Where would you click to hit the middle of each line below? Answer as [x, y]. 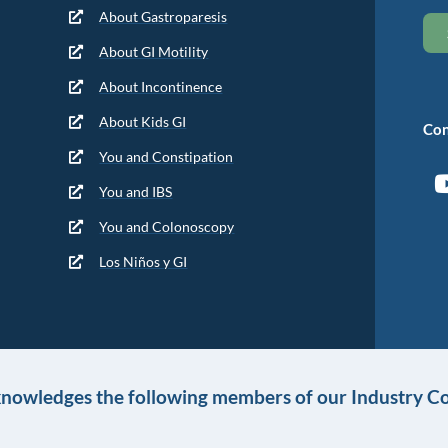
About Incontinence [161, 86]
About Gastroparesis [163, 16]
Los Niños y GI [143, 261]
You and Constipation [166, 156]
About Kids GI [143, 121]
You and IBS [136, 191]
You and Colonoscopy [167, 226]
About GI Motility [154, 51]
